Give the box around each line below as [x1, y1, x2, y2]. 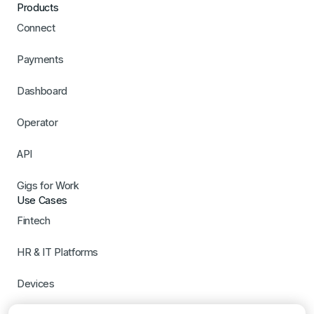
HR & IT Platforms [17, 246, 99, 259]
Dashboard [17, 85, 67, 97]
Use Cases [17, 194, 67, 207]
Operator [17, 116, 58, 129]
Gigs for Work [17, 179, 79, 192]
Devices [17, 278, 55, 290]
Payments [17, 53, 64, 66]
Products [17, 1, 59, 14]
